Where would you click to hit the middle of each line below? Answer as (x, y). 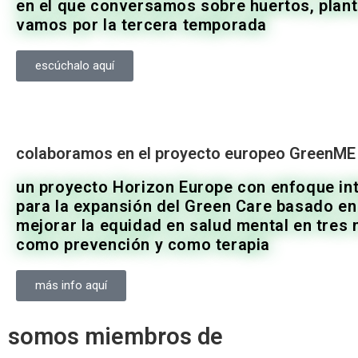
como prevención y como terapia (143, 245)
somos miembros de (115, 337)
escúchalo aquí (75, 66)
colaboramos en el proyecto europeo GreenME (186, 154)
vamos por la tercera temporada (142, 25)
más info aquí (71, 286)
